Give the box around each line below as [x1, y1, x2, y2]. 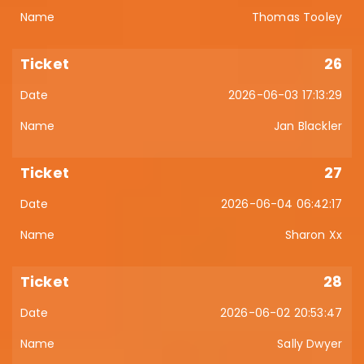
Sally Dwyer [277, 336, 342, 352]
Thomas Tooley [251, 9, 342, 25]
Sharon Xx [284, 227, 342, 243]
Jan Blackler [274, 118, 342, 134]
